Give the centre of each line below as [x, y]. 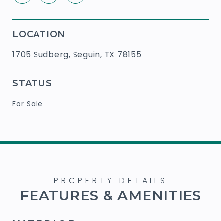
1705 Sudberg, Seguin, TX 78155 [77, 54]
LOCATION [39, 34]
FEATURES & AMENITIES [110, 195]
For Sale [28, 103]
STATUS [32, 83]
